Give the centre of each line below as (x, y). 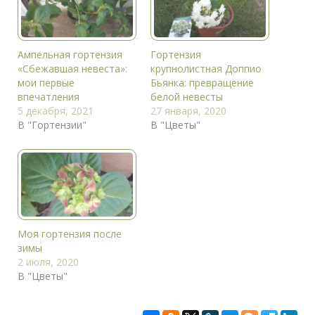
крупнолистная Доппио (206, 68)
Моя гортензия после (70, 233)
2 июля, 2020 (48, 262)
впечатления (49, 96)
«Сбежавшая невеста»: (72, 68)
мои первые (46, 82)
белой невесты (187, 96)
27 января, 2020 (188, 110)
